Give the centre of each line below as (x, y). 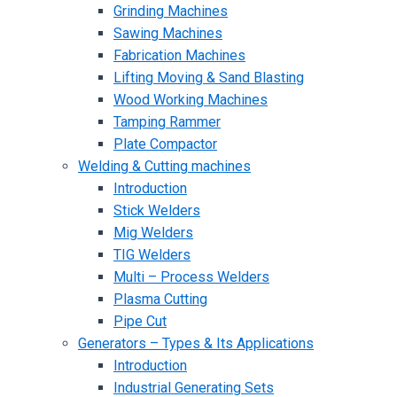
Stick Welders (157, 210)
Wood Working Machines (191, 100)
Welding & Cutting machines (164, 166)
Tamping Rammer (167, 122)
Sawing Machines (168, 33)
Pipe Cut (140, 321)
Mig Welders (153, 233)
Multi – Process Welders (191, 277)
